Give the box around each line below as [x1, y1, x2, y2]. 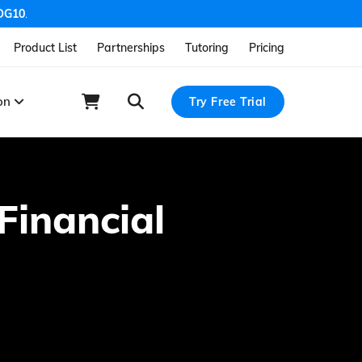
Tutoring [185, 40, 229, 55]
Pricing [249, 40, 284, 55]
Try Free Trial [189, 94, 267, 109]
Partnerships [97, 40, 165, 55]
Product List [14, 40, 77, 55]
